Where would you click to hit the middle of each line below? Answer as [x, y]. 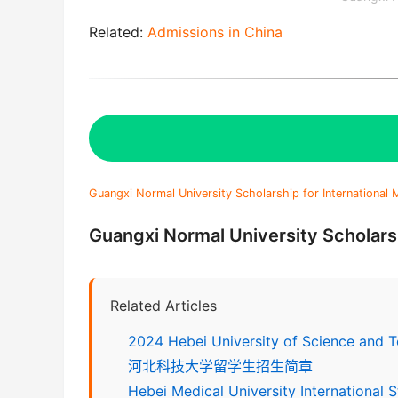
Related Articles [163, 305]
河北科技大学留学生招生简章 [220, 366]
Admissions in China [215, 32]
